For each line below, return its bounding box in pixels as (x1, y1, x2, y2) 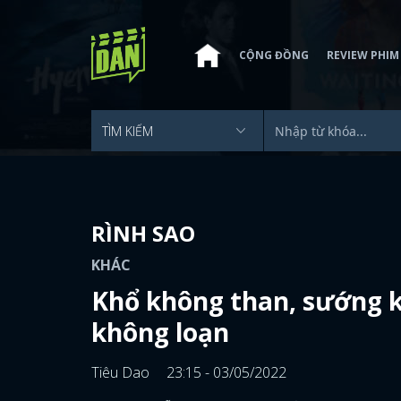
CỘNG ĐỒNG (239, 47, 309, 63)
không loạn (91, 315, 229, 349)
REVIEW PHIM (327, 47, 399, 63)
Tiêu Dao (91, 363, 153, 382)
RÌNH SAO (91, 218, 195, 248)
